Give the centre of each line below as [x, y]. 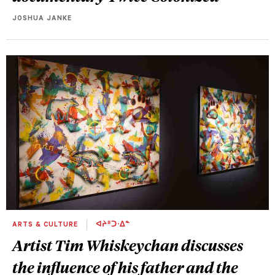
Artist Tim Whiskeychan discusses [128, 245]
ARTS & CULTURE [46, 225]
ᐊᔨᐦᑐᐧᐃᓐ [112, 225]
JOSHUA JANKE [42, 19]
